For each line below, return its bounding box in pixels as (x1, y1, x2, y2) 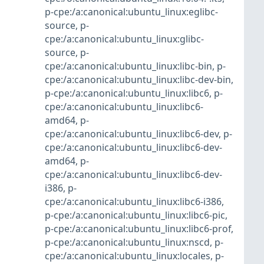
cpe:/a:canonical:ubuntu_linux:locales (45, 249, 210, 263)
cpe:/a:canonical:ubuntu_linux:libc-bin (45, 60, 212, 73)
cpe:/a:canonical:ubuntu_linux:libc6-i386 (45, 195, 222, 209)
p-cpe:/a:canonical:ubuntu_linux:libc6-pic (45, 209, 225, 222)
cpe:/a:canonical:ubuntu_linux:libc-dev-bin (45, 73, 231, 87)
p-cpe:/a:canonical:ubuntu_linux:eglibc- (45, 5, 218, 19)
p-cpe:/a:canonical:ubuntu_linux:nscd (45, 236, 210, 249)
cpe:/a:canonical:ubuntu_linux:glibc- (45, 32, 204, 46)
